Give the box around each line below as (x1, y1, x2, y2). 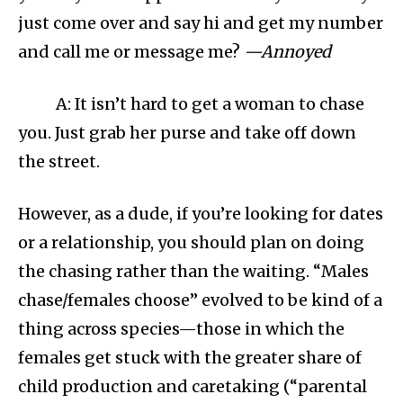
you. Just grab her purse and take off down (18, 122, 356, 144)
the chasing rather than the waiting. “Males (18, 261, 369, 282)
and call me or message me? (18, 41, 244, 63)
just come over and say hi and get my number (18, 13, 383, 34)
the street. (18, 151, 100, 173)
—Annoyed (244, 41, 331, 63)
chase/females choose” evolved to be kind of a (18, 290, 382, 311)
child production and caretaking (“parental (18, 376, 367, 398)
